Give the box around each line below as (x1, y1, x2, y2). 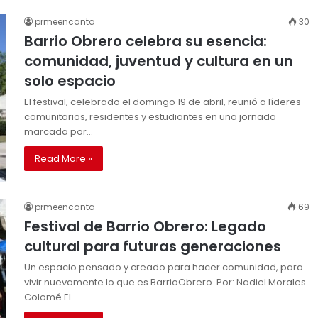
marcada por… (24, 124, 93, 138)
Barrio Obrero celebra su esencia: (24, 31, 267, 51)
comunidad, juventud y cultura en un (24, 50, 293, 71)
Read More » (35, 151, 92, 165)
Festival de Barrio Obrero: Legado (24, 216, 266, 236)
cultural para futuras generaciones (24, 236, 281, 256)
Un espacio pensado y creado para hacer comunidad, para (24, 260, 303, 274)
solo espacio (24, 70, 116, 91)
